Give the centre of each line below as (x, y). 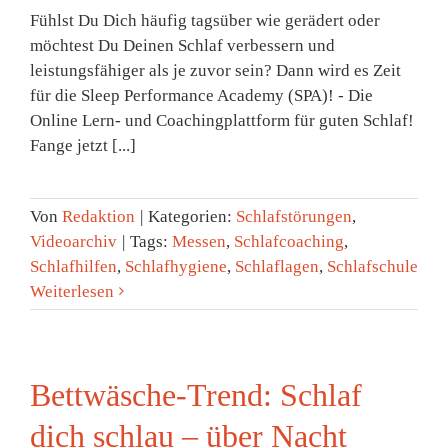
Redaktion (98, 216)
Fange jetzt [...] (83, 145)
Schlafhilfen (73, 266)
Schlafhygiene (176, 266)
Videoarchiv (73, 241)
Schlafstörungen (294, 216)
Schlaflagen (277, 266)
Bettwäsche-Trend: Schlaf (196, 394)
